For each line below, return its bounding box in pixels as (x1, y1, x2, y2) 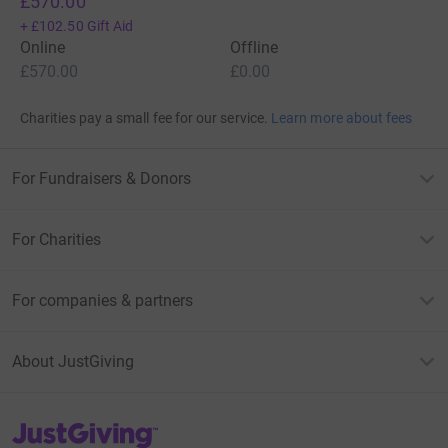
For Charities (12, 230, 101, 250)
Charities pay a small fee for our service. (20, 110, 268, 127)
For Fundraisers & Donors (12, 169, 191, 189)
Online (20, 38, 66, 58)
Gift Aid (86, 18, 134, 35)
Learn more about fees (271, 110, 413, 127)
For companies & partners (12, 291, 193, 311)
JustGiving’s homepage (11, 420, 156, 437)
